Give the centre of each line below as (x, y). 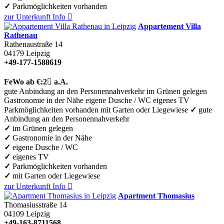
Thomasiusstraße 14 (35, 204)
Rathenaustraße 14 (33, 44)
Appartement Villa (169, 26)
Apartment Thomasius (156, 195)
